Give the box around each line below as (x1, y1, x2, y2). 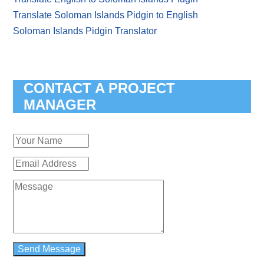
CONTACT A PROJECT (24, 80, 176, 96)
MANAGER (24, 96, 97, 113)
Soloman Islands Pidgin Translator (13, 25, 157, 36)
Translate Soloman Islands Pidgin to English (13, 9, 199, 20)
